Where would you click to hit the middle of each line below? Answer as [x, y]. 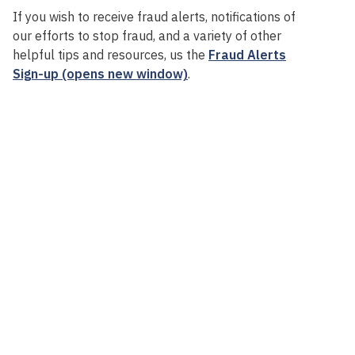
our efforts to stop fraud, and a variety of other [147, 35]
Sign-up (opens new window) [101, 73]
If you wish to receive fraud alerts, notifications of [155, 16]
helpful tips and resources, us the [111, 54]
